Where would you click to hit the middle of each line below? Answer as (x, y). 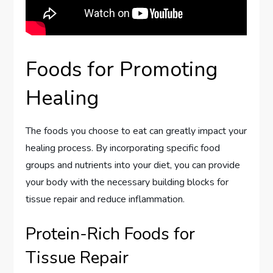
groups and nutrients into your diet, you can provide (133, 165)
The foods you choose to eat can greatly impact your (136, 131)
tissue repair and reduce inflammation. (105, 199)
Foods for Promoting (122, 69)
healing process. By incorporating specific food (123, 148)
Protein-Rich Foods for (111, 234)
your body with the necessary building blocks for (127, 182)
